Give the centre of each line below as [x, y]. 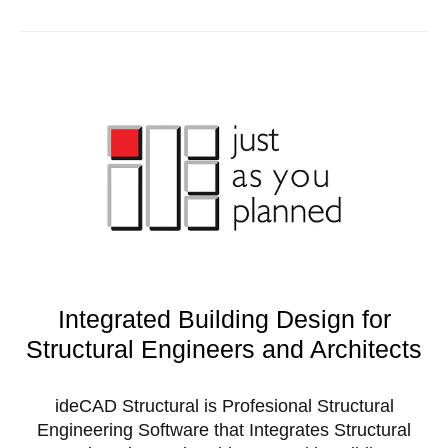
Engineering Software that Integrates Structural [224, 429]
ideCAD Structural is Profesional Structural [224, 405]
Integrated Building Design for [224, 318]
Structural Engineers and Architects [224, 348]
